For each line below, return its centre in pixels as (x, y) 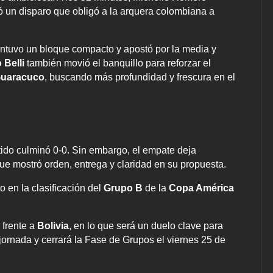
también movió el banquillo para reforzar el (118, 63)
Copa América (201, 188)
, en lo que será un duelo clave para (146, 226)
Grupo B (124, 188)
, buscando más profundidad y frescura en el (140, 77)
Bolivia (52, 226)
